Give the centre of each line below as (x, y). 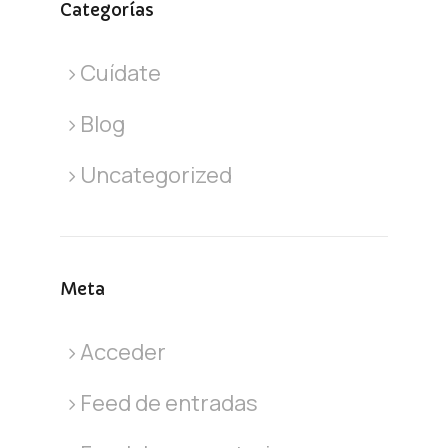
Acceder (122, 352)
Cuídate (120, 73)
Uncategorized (155, 175)
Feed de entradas (168, 403)
